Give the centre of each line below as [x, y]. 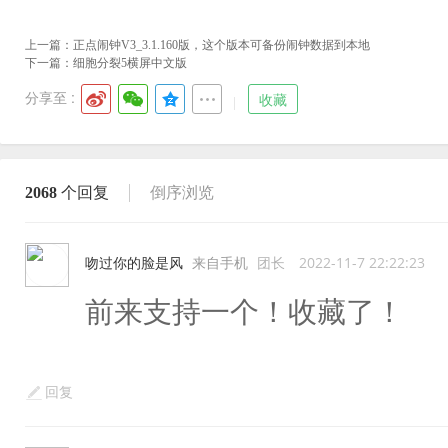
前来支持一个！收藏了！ [244, 312]
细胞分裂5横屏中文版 [130, 63]
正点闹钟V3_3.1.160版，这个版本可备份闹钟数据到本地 [221, 45]
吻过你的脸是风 [134, 262]
